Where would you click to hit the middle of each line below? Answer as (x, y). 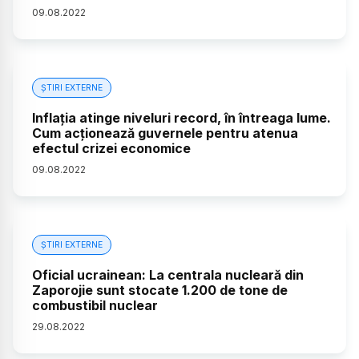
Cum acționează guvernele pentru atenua (165, 133)
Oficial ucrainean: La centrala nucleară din (168, 274)
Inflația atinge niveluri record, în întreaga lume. (182, 117)
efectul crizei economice (111, 148)
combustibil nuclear (95, 305)
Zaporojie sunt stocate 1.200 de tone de (160, 290)
